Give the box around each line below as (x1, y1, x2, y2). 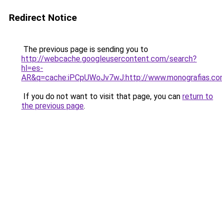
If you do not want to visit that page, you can (21, 92, 182, 101)
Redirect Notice (9, 12, 77, 23)
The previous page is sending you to (21, 45, 148, 54)
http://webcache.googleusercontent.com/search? (21, 54, 197, 63)
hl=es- (21, 63, 43, 73)
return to (182, 92, 213, 101)
